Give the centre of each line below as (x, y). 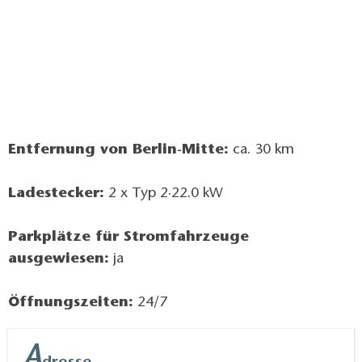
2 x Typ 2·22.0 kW (164, 194)
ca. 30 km (261, 150)
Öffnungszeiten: (71, 303)
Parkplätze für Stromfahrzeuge (128, 237)
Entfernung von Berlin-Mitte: (118, 150)
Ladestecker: (56, 194)
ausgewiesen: (59, 259)
